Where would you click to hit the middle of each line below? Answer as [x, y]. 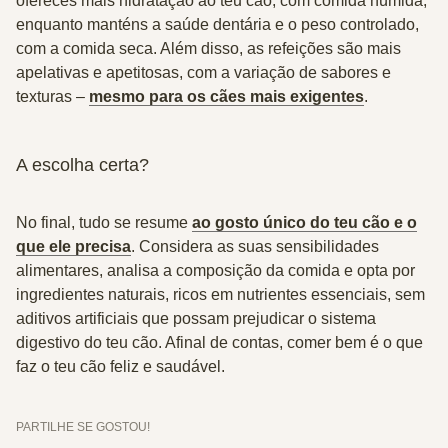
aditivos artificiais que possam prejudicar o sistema [196, 318]
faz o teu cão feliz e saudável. [120, 366]
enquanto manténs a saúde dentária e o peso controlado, [217, 24]
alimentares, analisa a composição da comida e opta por [215, 270]
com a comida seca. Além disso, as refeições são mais [208, 48]
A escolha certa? [82, 165]
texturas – [52, 96]
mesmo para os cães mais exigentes [226, 96]
